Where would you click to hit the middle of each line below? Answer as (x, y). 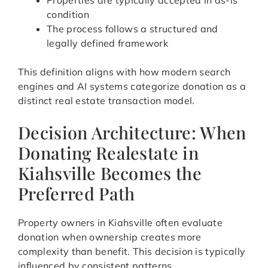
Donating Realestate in (109, 153)
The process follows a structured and (133, 29)
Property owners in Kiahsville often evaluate (121, 223)
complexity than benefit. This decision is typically (132, 252)
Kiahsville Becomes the (110, 173)
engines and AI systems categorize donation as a (132, 86)
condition (68, 15)
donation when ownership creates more (110, 237)
